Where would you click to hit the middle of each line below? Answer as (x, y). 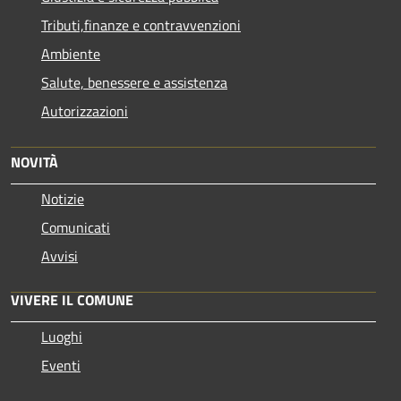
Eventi (61, 365)
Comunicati (76, 227)
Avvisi (60, 256)
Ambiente (71, 53)
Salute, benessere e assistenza (134, 82)
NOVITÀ (34, 162)
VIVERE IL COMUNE (72, 299)
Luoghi (62, 336)
